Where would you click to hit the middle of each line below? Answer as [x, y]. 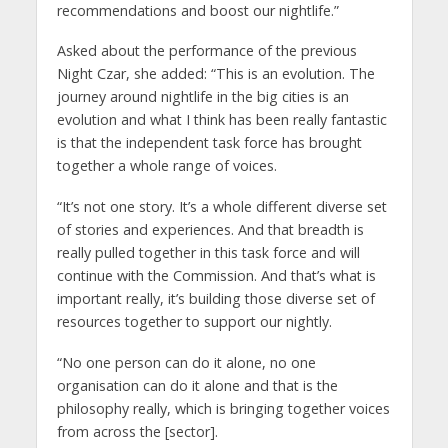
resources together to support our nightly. [194, 322]
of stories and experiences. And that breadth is [210, 230]
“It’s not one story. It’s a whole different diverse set [221, 207]
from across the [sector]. [137, 432]
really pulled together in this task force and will [208, 253]
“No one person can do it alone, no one [186, 363]
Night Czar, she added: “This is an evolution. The [215, 74]
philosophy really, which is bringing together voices [223, 409]
